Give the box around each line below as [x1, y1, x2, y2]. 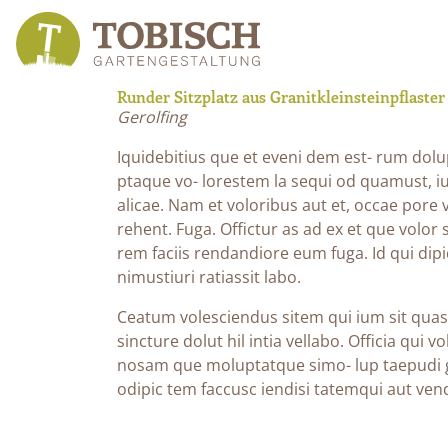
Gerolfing [117, 106, 187, 128]
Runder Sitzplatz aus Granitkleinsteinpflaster [117, 86, 445, 107]
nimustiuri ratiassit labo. [117, 266, 301, 288]
